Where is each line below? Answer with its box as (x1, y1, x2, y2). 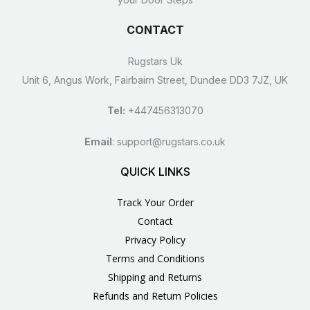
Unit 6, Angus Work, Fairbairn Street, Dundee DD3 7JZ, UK (22, 73, 288, 86)
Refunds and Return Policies (92, 289, 218, 303)
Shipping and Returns (108, 271, 202, 284)
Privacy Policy (125, 233, 185, 247)
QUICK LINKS (120, 164, 190, 179)
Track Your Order (116, 196, 194, 210)
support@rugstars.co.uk (117, 135, 226, 147)
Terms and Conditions (105, 252, 205, 266)
